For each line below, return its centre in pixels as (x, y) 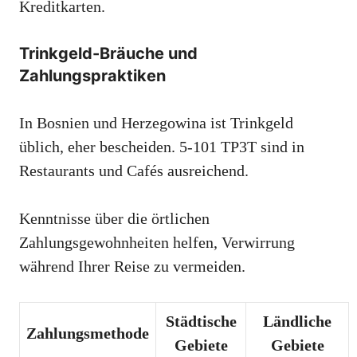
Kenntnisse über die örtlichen (114, 218)
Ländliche (297, 321)
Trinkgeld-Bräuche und (108, 53)
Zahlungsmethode (88, 333)
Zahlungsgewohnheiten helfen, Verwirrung (157, 242)
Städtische (201, 321)
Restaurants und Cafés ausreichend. (134, 170)
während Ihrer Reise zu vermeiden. (132, 266)
